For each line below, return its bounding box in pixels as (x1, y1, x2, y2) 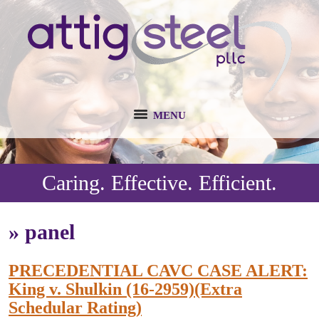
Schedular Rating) (9, 298, 142, 317)
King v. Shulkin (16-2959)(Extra (9, 280, 242, 298)
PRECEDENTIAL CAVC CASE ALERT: (9, 261, 308, 280)
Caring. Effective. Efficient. (42, 171, 277, 194)
